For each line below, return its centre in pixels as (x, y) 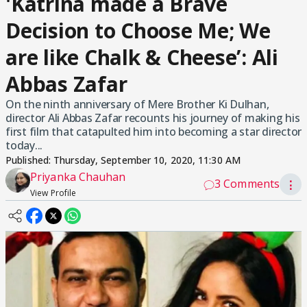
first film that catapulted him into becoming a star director (153, 132)
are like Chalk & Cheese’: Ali (142, 57)
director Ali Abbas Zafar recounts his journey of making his (153, 118)
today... (24, 145)
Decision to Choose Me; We (138, 30)
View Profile (53, 193)
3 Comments (247, 184)
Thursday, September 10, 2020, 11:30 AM (147, 160)
